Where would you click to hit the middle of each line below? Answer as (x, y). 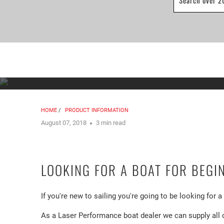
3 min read (111, 122)
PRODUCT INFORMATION (97, 110)
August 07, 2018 (64, 122)
